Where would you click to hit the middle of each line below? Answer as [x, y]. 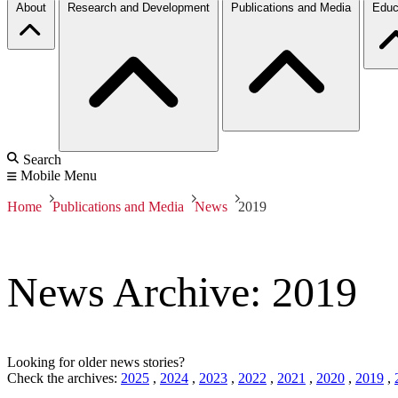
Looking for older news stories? [96, 362]
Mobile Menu [59, 175]
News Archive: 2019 [182, 292]
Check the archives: [64, 378]
